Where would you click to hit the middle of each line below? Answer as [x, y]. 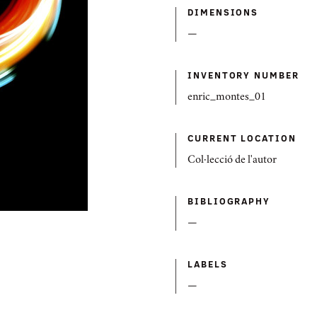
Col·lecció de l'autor [232, 161]
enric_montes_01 [227, 98]
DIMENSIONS [223, 12]
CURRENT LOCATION [242, 138]
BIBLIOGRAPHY [229, 201]
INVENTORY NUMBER [243, 75]
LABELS [208, 264]
